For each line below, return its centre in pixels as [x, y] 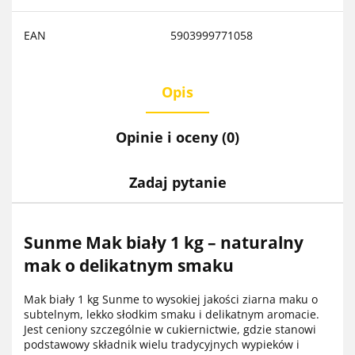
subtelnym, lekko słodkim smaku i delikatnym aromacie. [172, 314]
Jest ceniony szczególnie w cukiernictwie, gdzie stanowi [170, 329]
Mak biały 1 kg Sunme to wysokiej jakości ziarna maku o [171, 299]
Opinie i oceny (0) [177, 137]
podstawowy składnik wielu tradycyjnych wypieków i [162, 344]
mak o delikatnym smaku [129, 266]
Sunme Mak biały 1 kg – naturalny [164, 243]
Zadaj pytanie [177, 182]
